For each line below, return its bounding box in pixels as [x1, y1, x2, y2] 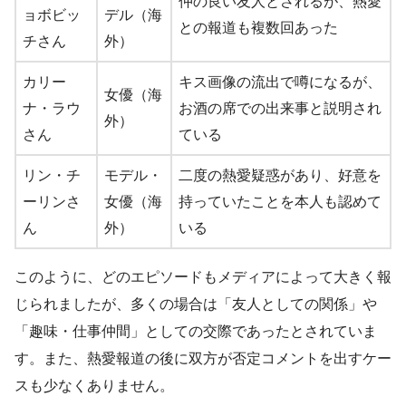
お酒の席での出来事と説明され [179, 100, 382, 116]
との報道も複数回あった [179, 19, 338, 35]
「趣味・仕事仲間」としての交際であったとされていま [14, 323, 377, 339]
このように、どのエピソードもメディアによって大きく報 [14, 268, 391, 285]
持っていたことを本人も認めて [179, 193, 382, 209]
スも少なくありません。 [14, 377, 174, 393]
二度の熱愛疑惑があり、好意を [179, 167, 382, 183]
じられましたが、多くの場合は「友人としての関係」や [14, 295, 377, 312]
